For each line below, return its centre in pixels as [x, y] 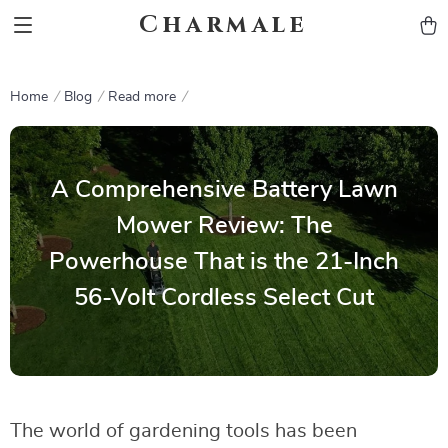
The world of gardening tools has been [183, 431]
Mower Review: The [224, 225]
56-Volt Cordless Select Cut [224, 297]
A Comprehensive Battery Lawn [224, 189]
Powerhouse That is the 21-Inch [224, 261]
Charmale [224, 25]
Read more [142, 97]
